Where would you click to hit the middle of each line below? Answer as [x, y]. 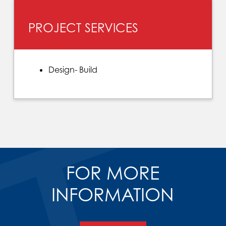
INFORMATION [113, 195]
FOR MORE [113, 173]
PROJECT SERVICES [83, 28]
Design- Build [73, 69]
